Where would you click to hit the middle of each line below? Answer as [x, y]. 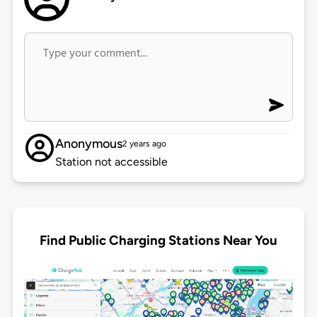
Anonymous [88, 144]
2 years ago [144, 144]
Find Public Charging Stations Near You [158, 240]
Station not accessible [111, 162]
